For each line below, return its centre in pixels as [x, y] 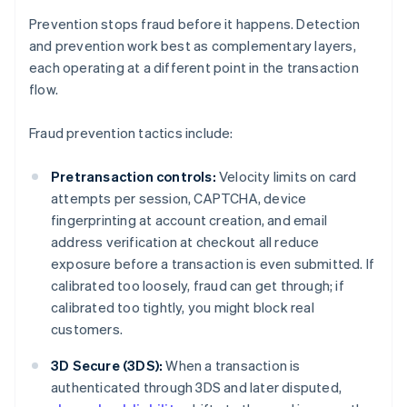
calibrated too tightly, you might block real [183, 308]
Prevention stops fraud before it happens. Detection [195, 24]
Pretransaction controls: [134, 177]
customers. [87, 329]
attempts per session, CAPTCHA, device [179, 199]
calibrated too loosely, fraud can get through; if [198, 286]
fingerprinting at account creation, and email [189, 220]
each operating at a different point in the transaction [194, 68]
